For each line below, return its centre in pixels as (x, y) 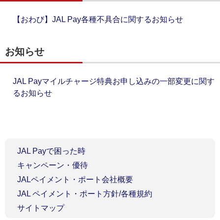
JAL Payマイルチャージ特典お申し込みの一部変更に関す (114, 81)
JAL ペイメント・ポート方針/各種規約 (84, 193)
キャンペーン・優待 (52, 165)
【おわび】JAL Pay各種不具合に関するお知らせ (98, 19)
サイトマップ (41, 208)
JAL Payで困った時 (51, 151)
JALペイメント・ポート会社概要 (75, 179)
